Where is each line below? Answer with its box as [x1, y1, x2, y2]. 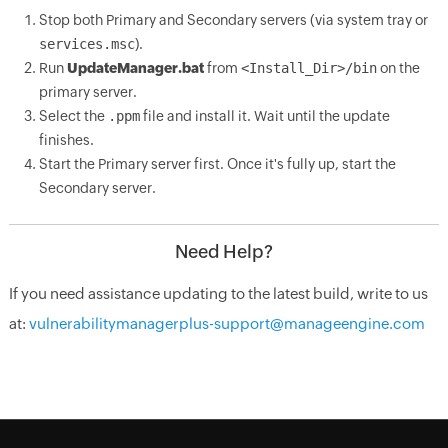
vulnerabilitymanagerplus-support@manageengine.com [28, 315, 425, 333]
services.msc [38, 36, 135, 53]
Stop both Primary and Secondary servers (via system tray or [38, 12, 428, 29]
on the [376, 60, 420, 77]
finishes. [38, 132, 94, 149]
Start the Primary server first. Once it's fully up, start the [38, 156, 396, 173]
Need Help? [174, 241, 273, 263]
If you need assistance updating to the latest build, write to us [8, 285, 428, 303]
